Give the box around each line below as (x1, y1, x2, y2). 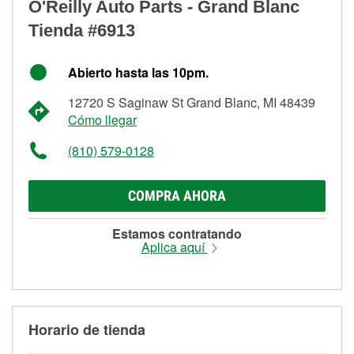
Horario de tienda (28, 318, 145, 340)
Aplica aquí (141, 237, 208, 256)
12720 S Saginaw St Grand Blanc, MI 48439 (68, 92, 315, 111)
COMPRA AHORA (128, 186, 226, 204)
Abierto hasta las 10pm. (68, 62, 209, 81)
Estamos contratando (112, 224, 242, 243)
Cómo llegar (68, 110, 137, 129)
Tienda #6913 (28, 20, 135, 40)
